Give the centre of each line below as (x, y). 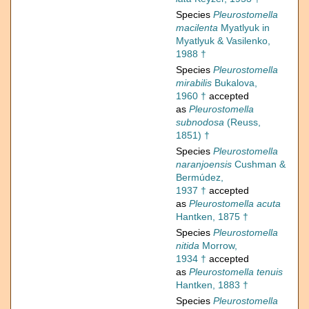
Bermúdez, (200, 178)
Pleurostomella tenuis (236, 272)
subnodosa (200, 122)
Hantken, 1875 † (212, 217)
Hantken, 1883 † (212, 285)
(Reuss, (242, 122)
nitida (188, 246)
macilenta (197, 28)
